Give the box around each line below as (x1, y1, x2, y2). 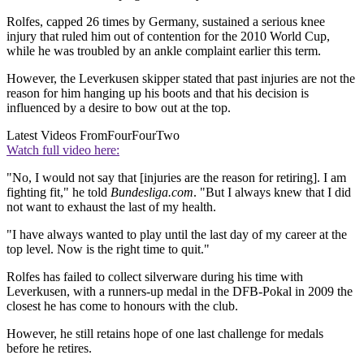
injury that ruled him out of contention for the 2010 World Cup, (6, 29, 330, 43)
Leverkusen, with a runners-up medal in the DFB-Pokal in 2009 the (6, 284, 353, 298)
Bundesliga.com (110, 185, 193, 199)
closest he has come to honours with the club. (6, 299, 238, 313)
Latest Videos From (6, 128, 107, 142)
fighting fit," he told (6, 185, 110, 199)
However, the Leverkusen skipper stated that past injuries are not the (6, 71, 355, 85)
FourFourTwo (107, 128, 180, 142)
